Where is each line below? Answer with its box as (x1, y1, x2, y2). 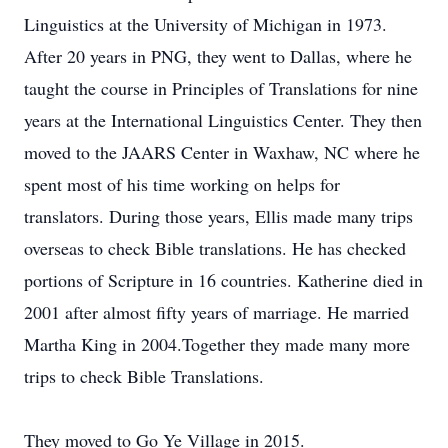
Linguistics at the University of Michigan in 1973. (24, 12, 387, 36)
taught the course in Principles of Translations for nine (24, 76, 418, 100)
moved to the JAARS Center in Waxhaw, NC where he (24, 140, 420, 164)
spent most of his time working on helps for (24, 172, 340, 196)
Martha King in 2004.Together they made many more (24, 332, 410, 356)
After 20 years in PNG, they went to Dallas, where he (24, 44, 412, 68)
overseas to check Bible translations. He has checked (24, 236, 406, 260)
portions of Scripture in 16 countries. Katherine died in (24, 268, 423, 292)
